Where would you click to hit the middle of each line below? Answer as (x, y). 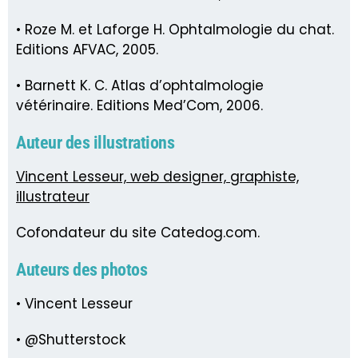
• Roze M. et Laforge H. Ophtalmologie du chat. (175, 29)
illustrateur (53, 196)
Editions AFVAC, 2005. (87, 49)
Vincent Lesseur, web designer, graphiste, (157, 176)
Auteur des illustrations (95, 142)
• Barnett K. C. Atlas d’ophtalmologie (140, 85)
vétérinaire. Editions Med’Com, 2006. (139, 105)
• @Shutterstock (71, 339)
